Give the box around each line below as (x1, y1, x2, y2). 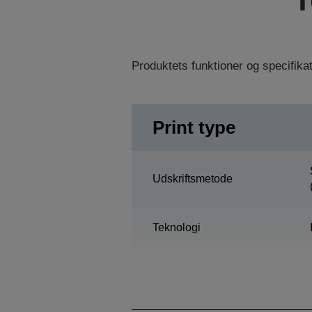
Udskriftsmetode (152, 172, 233, 185)
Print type (152, 116, 235, 138)
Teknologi (152, 221, 201, 233)
